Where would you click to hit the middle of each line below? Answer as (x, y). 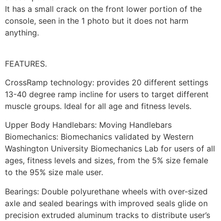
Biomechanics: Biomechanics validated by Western (99, 137)
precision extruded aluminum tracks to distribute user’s (108, 215)
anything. (22, 33)
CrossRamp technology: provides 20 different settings (107, 83)
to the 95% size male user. (54, 172)
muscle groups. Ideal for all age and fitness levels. (98, 106)
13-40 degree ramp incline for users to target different (107, 94)
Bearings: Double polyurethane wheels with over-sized (106, 191)
